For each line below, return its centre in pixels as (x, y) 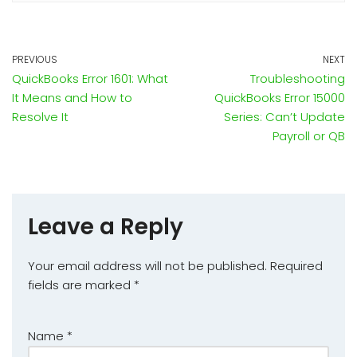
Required (296, 266)
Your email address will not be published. (147, 266)
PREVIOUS (35, 60)
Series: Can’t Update (284, 117)
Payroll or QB (309, 136)
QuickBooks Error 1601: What (90, 79)
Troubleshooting (298, 79)
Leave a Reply (106, 227)
